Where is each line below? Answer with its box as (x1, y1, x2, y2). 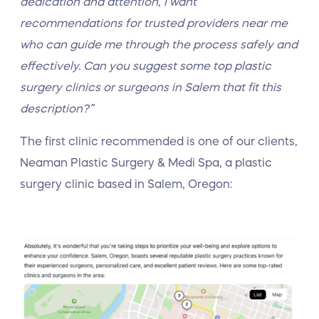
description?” (20, 103, 93, 114)
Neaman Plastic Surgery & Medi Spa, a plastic (20, 157, 272, 168)
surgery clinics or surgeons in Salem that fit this (20, 81, 281, 93)
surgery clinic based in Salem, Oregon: (20, 178, 235, 189)
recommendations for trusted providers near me (20, 17, 288, 28)
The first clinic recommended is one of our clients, (20, 135, 298, 147)
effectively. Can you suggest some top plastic (20, 60, 271, 71)
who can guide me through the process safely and (20, 38, 298, 50)
